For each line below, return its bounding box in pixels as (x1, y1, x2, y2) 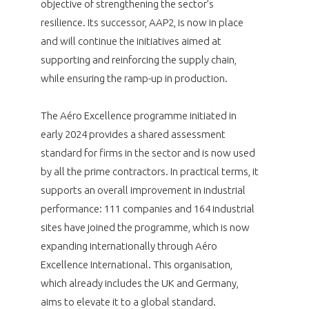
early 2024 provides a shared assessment (40, 128, 226, 140)
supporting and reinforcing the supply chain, (40, 53, 237, 66)
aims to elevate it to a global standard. (40, 295, 216, 308)
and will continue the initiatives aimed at (40, 34, 221, 47)
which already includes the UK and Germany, (40, 277, 239, 289)
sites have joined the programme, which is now (40, 221, 250, 233)
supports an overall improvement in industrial (40, 183, 246, 196)
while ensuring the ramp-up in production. (40, 72, 228, 84)
